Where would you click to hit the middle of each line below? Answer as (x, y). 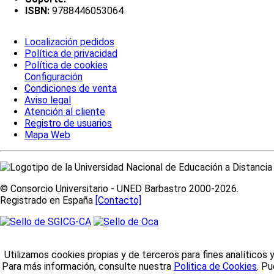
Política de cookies (66, 65)
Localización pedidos (69, 42)
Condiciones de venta (71, 89)
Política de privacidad (71, 54)
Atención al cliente (65, 112)
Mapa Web (47, 135)
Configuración (54, 77)
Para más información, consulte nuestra (88, 267)
